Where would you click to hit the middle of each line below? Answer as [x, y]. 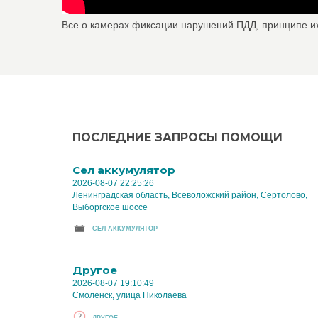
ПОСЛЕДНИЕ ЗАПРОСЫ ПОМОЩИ [177, 137]
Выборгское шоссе [110, 207]
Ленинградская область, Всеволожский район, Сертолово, [190, 195]
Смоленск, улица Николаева [130, 295]
